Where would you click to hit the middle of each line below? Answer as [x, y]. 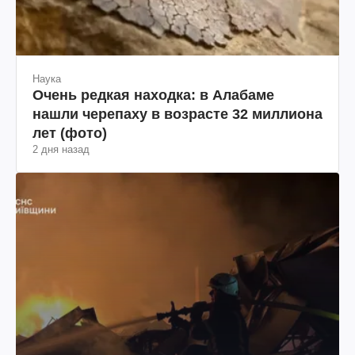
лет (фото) [70, 133]
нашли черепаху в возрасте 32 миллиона [177, 114]
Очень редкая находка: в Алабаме [153, 95]
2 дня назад [61, 149]
